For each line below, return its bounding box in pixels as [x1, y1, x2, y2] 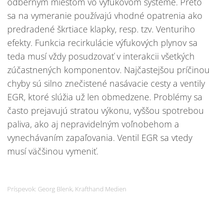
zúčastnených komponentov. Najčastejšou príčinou [7, 64, 210, 76]
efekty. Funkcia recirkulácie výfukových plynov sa [7, 37, 198, 49]
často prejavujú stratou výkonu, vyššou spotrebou [7, 105, 204, 117]
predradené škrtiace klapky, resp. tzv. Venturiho [7, 23, 195, 35]
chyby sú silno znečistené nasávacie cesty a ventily [7, 77, 205, 90]
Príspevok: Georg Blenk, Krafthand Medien [7, 185, 126, 194]
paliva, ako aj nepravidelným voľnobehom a [7, 118, 179, 130]
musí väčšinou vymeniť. [7, 145, 98, 157]
